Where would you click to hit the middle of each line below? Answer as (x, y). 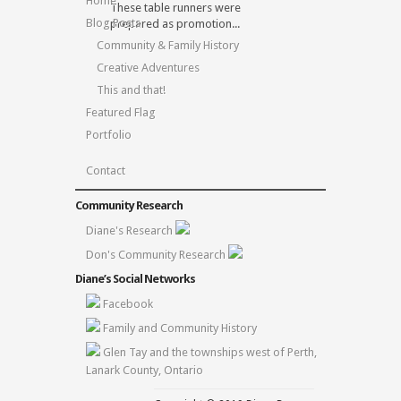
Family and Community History (180, 328)
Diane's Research (131, 231)
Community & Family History (168, 46)
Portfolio (109, 135)
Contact (106, 171)
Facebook (128, 304)
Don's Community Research (157, 255)
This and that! (131, 90)
